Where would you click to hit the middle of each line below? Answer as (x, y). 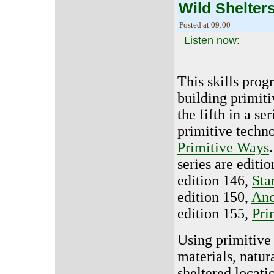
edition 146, (215, 181)
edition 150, (214, 197)
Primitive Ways (223, 148)
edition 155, (215, 214)
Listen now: (212, 41)
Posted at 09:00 (205, 25)
